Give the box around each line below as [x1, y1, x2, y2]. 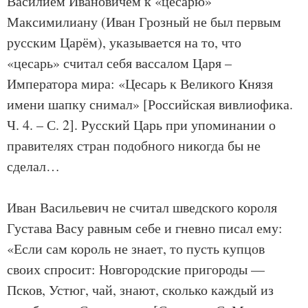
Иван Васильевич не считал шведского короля [7, 198, 277, 217]
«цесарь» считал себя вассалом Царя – [7, 54, 232, 72]
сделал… [7, 157, 60, 175]
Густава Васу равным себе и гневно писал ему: [7, 219, 283, 237]
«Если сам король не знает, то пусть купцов [7, 239, 265, 258]
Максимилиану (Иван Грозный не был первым [7, 12, 281, 31]
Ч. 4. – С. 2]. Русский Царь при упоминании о [7, 115, 276, 134]
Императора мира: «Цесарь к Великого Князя [7, 74, 273, 93]
